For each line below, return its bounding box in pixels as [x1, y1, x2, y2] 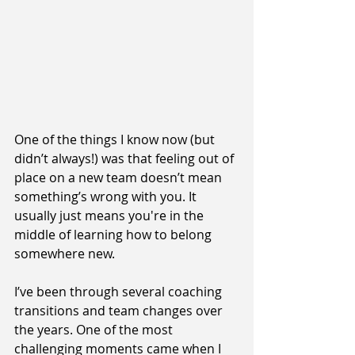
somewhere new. [14, 245, 115, 263]
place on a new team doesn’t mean [14, 169, 225, 187]
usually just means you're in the [14, 207, 207, 225]
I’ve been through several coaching [14, 283, 225, 301]
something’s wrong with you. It [14, 188, 200, 206]
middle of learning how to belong [14, 226, 215, 244]
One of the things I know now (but [14, 131, 218, 149]
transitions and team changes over [14, 302, 226, 320]
